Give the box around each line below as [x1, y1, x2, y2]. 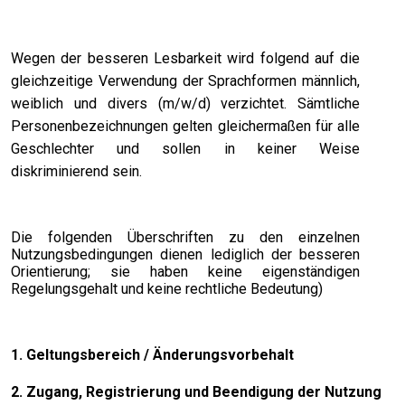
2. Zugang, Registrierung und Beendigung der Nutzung [11, 382, 381, 400]
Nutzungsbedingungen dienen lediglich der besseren [11, 245, 361, 263]
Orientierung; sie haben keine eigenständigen [11, 262, 361, 280]
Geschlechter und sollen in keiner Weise [11, 139, 361, 157]
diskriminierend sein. [11, 162, 142, 180]
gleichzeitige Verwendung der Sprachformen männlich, [11, 71, 361, 89]
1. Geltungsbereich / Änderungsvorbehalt [11, 345, 294, 363]
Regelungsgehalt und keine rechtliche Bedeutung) [11, 279, 323, 297]
